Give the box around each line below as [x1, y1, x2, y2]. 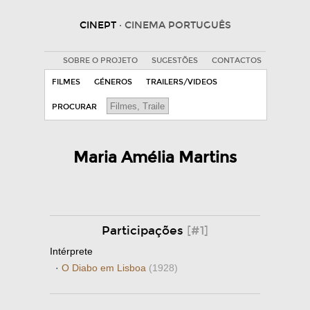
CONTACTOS [211, 56, 262, 65]
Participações [102, 224, 187, 238]
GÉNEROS [94, 77, 132, 86]
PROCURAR [52, 102, 97, 111]
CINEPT [79, 19, 119, 31]
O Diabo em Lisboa [62, 262, 149, 273]
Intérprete [50, 246, 93, 257]
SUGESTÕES [151, 56, 198, 65]
